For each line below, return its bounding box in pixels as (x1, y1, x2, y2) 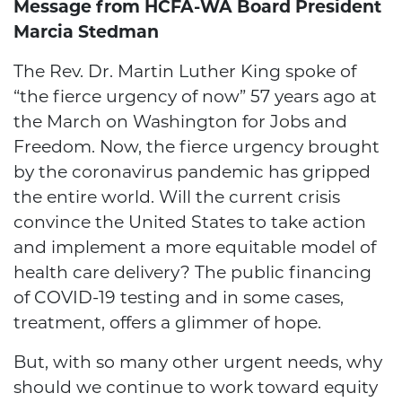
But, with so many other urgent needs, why (13, 352, 382, 373)
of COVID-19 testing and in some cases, (13, 287, 344, 309)
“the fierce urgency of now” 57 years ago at (13, 86, 377, 108)
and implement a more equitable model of (13, 237, 376, 258)
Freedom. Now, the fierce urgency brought (13, 136, 380, 158)
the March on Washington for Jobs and (13, 111, 347, 133)
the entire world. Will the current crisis (13, 187, 340, 208)
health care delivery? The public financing (13, 262, 371, 284)
